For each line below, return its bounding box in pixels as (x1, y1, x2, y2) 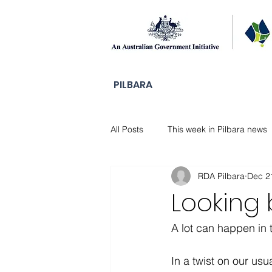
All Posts (110, 123, 143, 135)
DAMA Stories (135, 172, 188, 183)
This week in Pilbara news (168, 123, 267, 135)
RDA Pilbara (198, 170, 245, 182)
